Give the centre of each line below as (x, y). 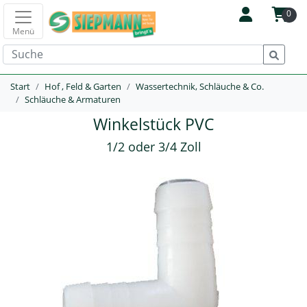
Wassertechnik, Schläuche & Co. (200, 86)
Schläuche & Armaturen (73, 99)
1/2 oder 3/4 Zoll (153, 147)
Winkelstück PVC (153, 124)
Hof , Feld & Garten (83, 86)
